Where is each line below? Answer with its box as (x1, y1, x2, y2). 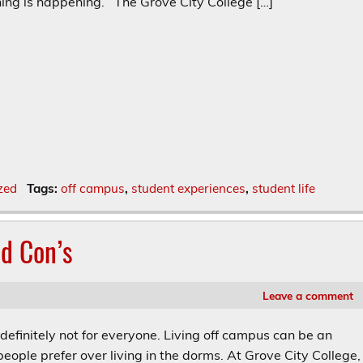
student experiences (130, 180, 246, 196)
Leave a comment (262, 288, 353, 302)
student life (251, 180, 315, 196)
